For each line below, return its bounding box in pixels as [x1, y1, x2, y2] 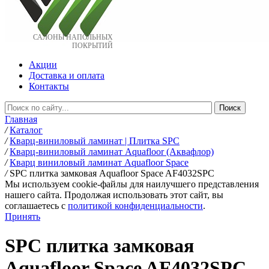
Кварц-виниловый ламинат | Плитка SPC [10, 136, 180, 146]
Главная [5, 114, 37, 124]
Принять [5, 211, 40, 222]
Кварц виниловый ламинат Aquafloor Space [10, 157, 189, 168]
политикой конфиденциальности [68, 201, 203, 211]
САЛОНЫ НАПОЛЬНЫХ [33, 33, 113, 41]
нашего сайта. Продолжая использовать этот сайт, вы [5, 190, 223, 200]
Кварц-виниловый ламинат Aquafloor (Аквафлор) [10, 147, 214, 157]
